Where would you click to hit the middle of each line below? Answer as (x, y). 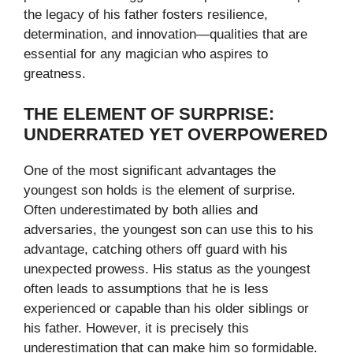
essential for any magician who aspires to (146, 54)
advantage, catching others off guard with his (156, 249)
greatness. (55, 74)
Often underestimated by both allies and (141, 210)
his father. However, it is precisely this (136, 328)
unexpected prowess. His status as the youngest (167, 269)
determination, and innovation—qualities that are (165, 35)
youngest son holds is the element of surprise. (160, 190)
